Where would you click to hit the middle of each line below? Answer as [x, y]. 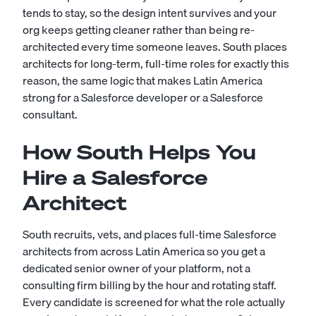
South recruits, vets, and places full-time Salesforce [150, 234]
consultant [49, 114]
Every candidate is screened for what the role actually [154, 302]
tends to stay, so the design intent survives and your [150, 13]
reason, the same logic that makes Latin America [142, 80]
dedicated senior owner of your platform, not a [136, 268]
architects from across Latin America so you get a [144, 251]
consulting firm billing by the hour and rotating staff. [150, 285]
